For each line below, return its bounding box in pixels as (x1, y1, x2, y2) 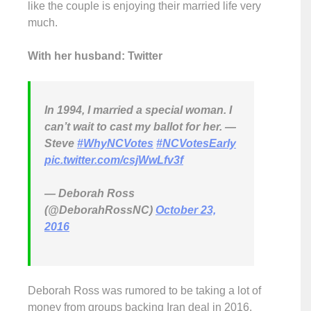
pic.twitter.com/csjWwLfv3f (44, 154, 183, 167)
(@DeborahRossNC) (44, 204, 155, 217)
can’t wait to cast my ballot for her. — (44, 121, 236, 133)
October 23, (155, 204, 216, 217)
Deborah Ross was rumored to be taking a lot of (28, 285, 261, 297)
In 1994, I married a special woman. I (44, 104, 232, 117)
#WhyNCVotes (77, 137, 153, 150)
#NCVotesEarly (156, 137, 236, 150)
